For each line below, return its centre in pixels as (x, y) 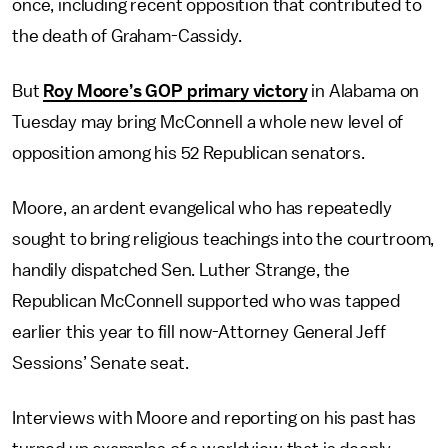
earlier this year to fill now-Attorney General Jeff (199, 332)
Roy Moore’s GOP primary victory (175, 91)
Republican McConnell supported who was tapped (206, 301)
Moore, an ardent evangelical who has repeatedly (202, 208)
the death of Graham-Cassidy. (127, 36)
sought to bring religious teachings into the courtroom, (223, 239)
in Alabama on (363, 91)
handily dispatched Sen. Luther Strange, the (181, 270)
